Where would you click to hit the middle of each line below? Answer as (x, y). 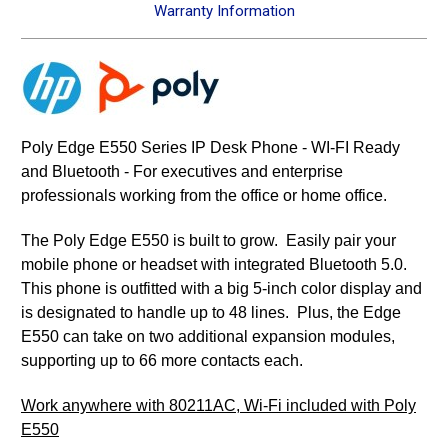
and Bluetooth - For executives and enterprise (182, 172)
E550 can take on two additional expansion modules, (208, 337)
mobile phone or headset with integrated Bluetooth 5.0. (216, 265)
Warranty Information (224, 11)
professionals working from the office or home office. (204, 196)
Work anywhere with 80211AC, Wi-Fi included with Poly (218, 406)
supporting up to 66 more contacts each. (162, 361)
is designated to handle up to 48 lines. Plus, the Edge (211, 313)
